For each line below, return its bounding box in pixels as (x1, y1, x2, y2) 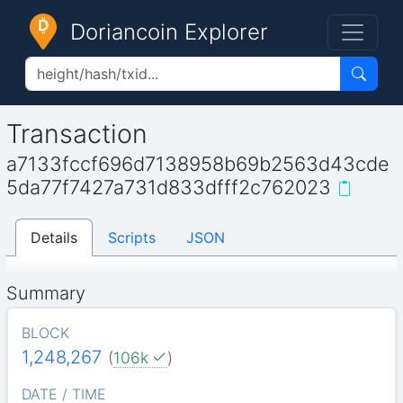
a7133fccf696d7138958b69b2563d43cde (6, 152, 390, 176)
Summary (6, 282, 86, 304)
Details (31, 228, 78, 246)
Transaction (6, 117, 148, 149)
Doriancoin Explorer (70, 19, 268, 45)
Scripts (108, 228, 157, 246)
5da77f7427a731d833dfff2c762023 (6, 175, 332, 200)
